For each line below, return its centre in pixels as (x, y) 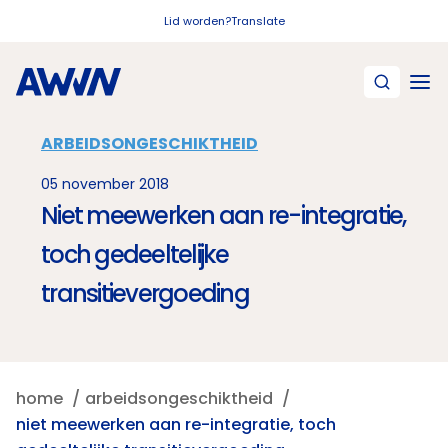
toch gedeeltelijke (135, 254)
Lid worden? (197, 21)
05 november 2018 (105, 184)
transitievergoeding (145, 293)
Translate (257, 21)
